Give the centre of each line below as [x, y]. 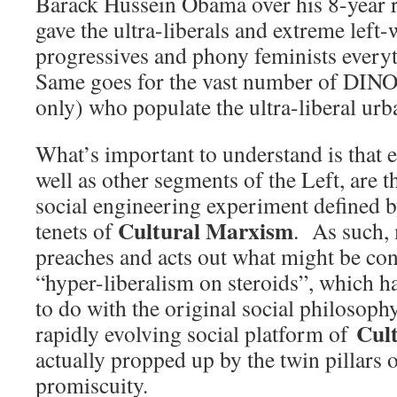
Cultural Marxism [206, 231]
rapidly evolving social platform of [196, 334]
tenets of [77, 231]
